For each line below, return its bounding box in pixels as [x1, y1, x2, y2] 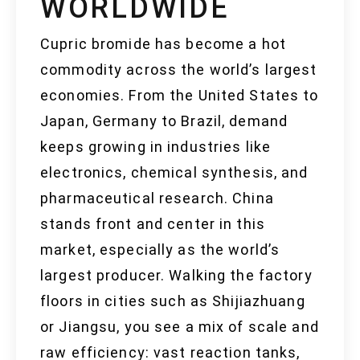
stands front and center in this [40, 215, 265, 233]
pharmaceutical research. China [40, 190, 274, 207]
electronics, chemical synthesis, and [40, 164, 309, 182]
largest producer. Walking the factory [40, 267, 313, 284]
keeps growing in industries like [40, 138, 271, 156]
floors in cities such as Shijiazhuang [40, 292, 305, 310]
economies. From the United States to [40, 87, 319, 104]
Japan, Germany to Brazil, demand [40, 112, 288, 130]
